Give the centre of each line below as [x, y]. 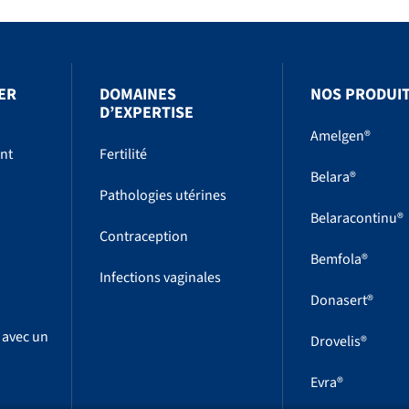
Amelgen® [340, 136]
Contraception [144, 237]
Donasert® [341, 301]
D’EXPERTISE [147, 113]
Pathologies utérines [163, 196]
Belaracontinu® [357, 219]
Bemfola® [339, 260]
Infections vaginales [161, 278]
